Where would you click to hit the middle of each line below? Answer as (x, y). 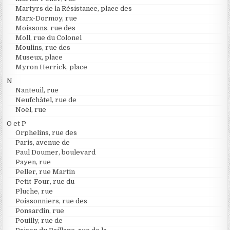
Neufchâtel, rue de (46, 100)
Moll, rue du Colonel (49, 38)
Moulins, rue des (43, 48)
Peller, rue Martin (45, 172)
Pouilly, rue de (39, 221)
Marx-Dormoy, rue (46, 18)
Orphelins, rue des (46, 133)
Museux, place (39, 57)
